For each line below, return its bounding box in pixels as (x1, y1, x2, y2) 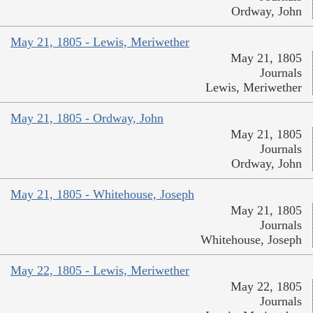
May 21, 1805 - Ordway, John (10, 110, 163, 125)
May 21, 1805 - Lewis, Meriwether (10, 34, 189, 49)
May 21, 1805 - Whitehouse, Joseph (10, 187, 194, 201)
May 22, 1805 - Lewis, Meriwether (10, 263, 189, 277)
